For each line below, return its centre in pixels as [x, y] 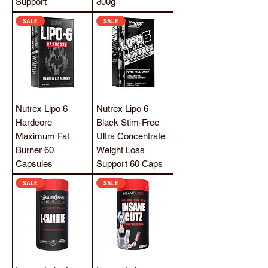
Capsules [34, 163]
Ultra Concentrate [131, 136]
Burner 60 [35, 150]
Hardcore [34, 122]
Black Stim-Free [128, 122]
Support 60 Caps [130, 163]
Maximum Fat [42, 136]
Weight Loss [121, 150]
